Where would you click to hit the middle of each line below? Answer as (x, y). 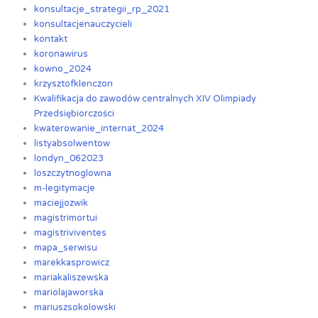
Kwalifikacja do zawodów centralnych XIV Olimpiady (146, 99)
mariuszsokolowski (75, 308)
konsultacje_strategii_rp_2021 (102, 10)
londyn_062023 (69, 159)
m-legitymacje (65, 188)
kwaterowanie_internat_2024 (99, 129)
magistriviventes (71, 233)
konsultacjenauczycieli (83, 24)
